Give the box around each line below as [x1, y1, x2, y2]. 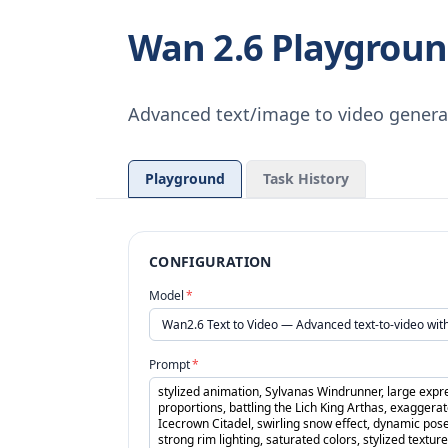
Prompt [149, 356, 190, 373]
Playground [145, 169, 225, 188]
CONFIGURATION [149, 252, 272, 271]
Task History [263, 169, 349, 188]
